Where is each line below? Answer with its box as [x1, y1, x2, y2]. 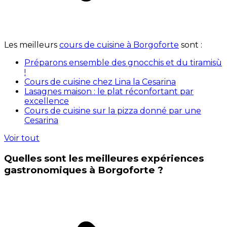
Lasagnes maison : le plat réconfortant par [24, 86, 194, 96]
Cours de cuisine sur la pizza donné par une [24, 105, 201, 116]
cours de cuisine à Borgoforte [59, 40, 179, 50]
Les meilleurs [4, 40, 59, 50]
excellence [24, 96, 69, 106]
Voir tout [4, 133, 40, 143]
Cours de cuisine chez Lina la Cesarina [24, 77, 176, 87]
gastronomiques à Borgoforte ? [4, 164, 163, 176]
